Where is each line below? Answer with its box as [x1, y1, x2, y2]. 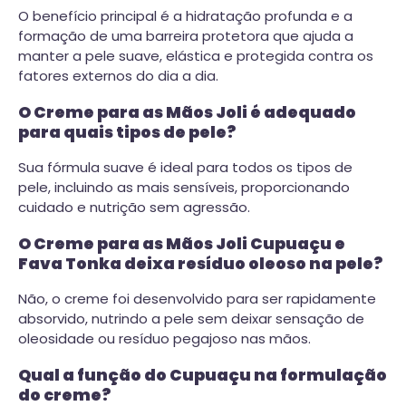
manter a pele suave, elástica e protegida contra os [18, 46, 373, 66]
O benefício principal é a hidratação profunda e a [18, 6, 353, 26]
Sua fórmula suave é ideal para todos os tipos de [18, 158, 353, 178]
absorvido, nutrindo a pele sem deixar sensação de [18, 309, 364, 329]
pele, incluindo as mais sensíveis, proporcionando [18, 178, 350, 198]
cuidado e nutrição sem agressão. [18, 198, 250, 217]
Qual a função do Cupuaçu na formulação [18, 363, 387, 386]
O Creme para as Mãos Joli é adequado [18, 101, 356, 123]
